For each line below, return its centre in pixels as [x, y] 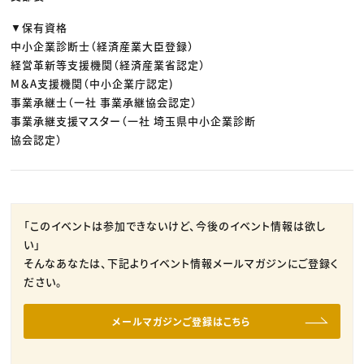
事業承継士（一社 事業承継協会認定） [104, 102]
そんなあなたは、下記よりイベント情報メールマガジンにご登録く [182, 263]
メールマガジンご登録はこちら [182, 321]
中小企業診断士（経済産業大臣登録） [103, 46]
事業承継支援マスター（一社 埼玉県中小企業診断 [134, 121]
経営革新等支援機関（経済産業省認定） [108, 65]
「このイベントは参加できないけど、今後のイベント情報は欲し [175, 226]
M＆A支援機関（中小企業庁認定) [93, 84]
